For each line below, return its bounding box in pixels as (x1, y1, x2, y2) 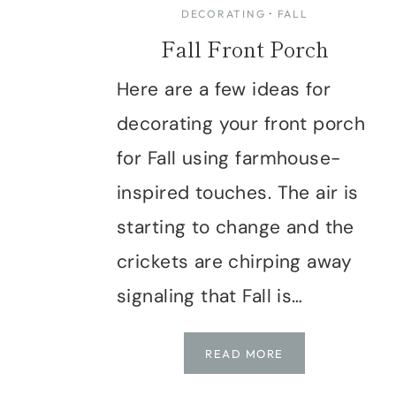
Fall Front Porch (160, 32, 329, 64)
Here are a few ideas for (117, 76, 331, 102)
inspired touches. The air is (117, 179, 359, 205)
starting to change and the (117, 214, 354, 240)
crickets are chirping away (117, 248, 353, 274)
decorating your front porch (117, 110, 366, 136)
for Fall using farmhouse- (117, 145, 341, 171)
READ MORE (205, 346, 284, 361)
